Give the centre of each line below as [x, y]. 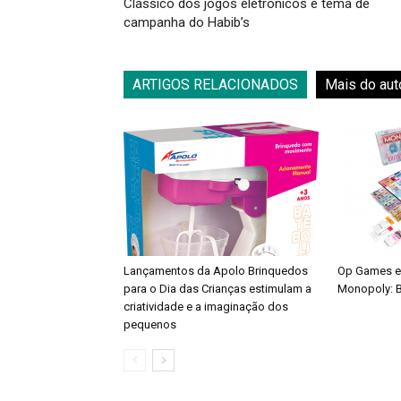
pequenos [150, 324]
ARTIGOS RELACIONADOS [215, 85]
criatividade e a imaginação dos [206, 307]
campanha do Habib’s [187, 22]
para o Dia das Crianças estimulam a [218, 289]
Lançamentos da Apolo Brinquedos [216, 271]
